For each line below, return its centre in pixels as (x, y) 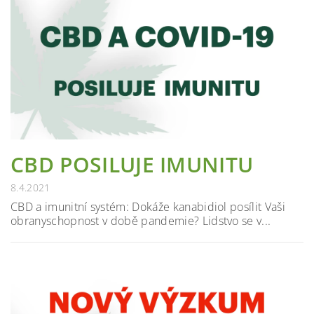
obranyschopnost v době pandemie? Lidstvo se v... (141, 220)
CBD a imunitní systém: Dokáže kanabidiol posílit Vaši (148, 206)
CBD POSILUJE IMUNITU (132, 164)
